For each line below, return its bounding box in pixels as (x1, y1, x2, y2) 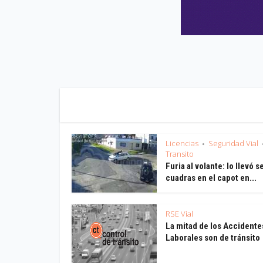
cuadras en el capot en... (166, 172, 257, 183)
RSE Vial (166, 208, 193, 219)
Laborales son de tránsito (166, 232, 260, 243)
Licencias (166, 137, 198, 149)
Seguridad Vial (208, 137, 258, 149)
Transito (166, 148, 194, 159)
